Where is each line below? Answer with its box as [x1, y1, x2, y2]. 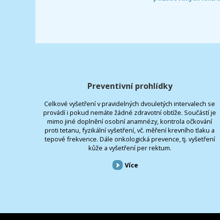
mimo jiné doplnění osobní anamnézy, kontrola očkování [47, 116, 212, 126]
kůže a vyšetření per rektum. [88, 143, 171, 152]
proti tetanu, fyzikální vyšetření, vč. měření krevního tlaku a [45, 125, 215, 135]
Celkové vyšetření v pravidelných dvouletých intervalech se [44, 99, 215, 108]
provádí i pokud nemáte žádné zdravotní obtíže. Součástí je [43, 108, 216, 117]
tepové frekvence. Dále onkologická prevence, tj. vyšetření [44, 134, 215, 143]
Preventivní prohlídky [87, 80, 172, 91]
